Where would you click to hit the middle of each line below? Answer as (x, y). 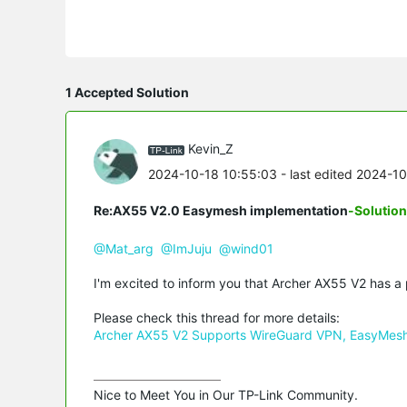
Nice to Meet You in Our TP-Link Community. (226, 394)
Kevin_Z (211, 149)
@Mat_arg (124, 248)
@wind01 (246, 248)
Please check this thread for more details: (217, 317)
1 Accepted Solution (127, 92)
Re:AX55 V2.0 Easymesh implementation (221, 210)
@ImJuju (186, 248)
